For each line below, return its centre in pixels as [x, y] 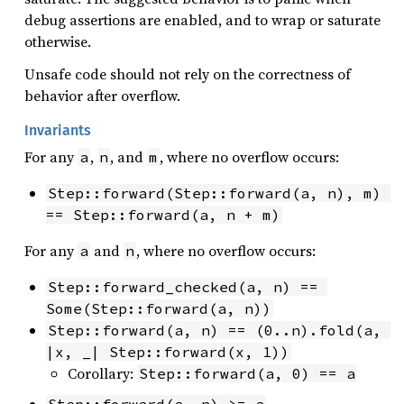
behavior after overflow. [102, 96]
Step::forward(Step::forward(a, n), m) [215, 193]
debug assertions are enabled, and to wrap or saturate [202, 20]
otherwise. [58, 41]
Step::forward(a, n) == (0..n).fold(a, [215, 330]
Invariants [58, 130]
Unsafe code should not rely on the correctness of [188, 74]
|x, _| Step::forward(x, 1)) [168, 352]
